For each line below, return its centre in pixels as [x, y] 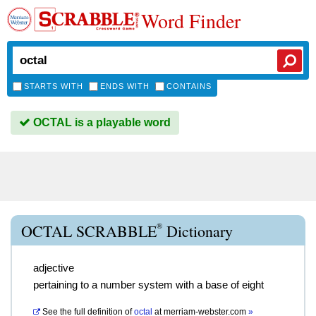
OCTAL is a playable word [101, 122]
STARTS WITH [54, 86]
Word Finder [191, 20]
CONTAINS [189, 86]
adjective [54, 268]
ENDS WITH [125, 86]
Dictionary [197, 231]
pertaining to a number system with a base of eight [148, 285]
